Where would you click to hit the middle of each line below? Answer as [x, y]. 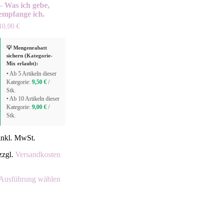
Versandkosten [38, 155]
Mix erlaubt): [23, 64]
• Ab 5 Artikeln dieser [32, 74]
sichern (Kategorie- [30, 56]
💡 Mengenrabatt [27, 48]
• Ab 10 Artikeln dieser [33, 99]
